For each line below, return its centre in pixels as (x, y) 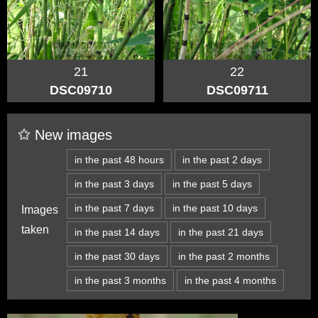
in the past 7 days (114, 208)
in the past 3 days (114, 183)
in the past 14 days (117, 232)
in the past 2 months (224, 256)
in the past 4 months (230, 280)
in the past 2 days (222, 159)
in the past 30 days (117, 256)
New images (71, 135)
